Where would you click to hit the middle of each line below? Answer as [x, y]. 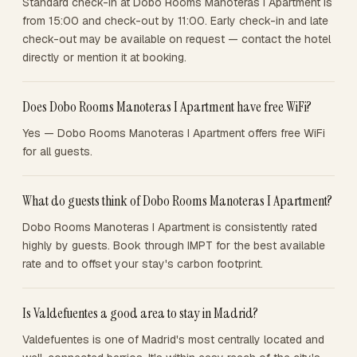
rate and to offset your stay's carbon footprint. [143, 264]
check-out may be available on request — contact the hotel [177, 39]
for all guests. [57, 151]
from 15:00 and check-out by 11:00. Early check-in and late [175, 21]
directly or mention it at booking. [104, 57]
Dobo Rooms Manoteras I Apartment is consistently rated [170, 227]
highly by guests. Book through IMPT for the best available [174, 245]
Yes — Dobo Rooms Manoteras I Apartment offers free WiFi [174, 133]
